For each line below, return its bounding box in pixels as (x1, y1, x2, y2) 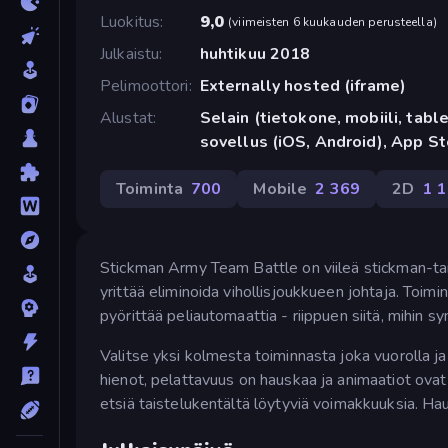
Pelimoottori (100, 74, 189, 97)
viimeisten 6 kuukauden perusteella (232, 13, 433, 30)
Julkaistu (100, 42, 160, 65)
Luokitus (100, 10, 161, 33)
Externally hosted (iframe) (199, 74, 407, 97)
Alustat (100, 106, 153, 129)
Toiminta (116, 177, 184, 200)
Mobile (253, 177, 308, 200)
